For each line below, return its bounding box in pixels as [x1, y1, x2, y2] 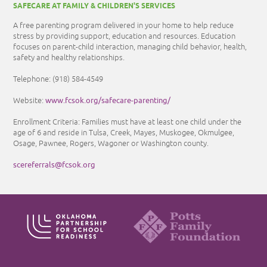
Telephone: [13, 74, 53, 84]
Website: [13, 95, 46, 105]
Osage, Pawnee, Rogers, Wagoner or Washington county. [13, 138, 211, 148]
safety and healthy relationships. [13, 52, 125, 63]
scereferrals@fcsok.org [13, 159, 96, 170]
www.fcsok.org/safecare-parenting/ [45, 95, 173, 105]
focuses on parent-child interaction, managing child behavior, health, [13, 42, 247, 52]
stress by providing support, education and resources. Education [13, 31, 236, 41]
